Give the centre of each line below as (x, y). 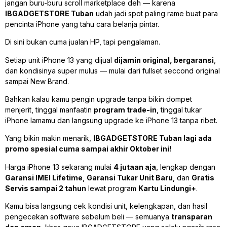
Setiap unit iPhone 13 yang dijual (60, 60)
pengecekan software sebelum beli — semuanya (88, 217)
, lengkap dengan (186, 167)
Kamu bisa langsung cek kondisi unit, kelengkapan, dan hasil (106, 206)
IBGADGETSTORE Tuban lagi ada (153, 138)
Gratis (203, 177)
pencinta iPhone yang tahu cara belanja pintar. (82, 24)
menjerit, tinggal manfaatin (49, 110)
